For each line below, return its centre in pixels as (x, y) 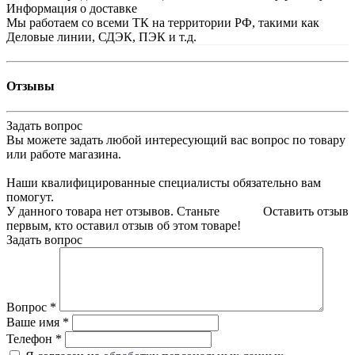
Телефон (31, 338)
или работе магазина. (64, 154)
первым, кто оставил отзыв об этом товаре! (124, 225)
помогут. (30, 197)
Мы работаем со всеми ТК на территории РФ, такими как (163, 23)
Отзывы (31, 86)
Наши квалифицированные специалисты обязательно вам (164, 182)
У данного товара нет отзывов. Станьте (113, 211)
